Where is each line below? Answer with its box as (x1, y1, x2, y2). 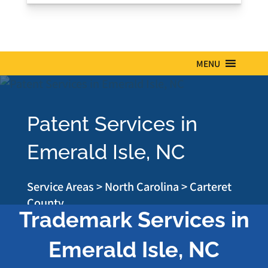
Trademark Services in (19, 207, 249, 233)
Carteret (189, 178, 232, 194)
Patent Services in (26, 112, 197, 136)
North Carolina (104, 178, 179, 194)
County (26, 194, 64, 211)
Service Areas (26, 178, 94, 194)
